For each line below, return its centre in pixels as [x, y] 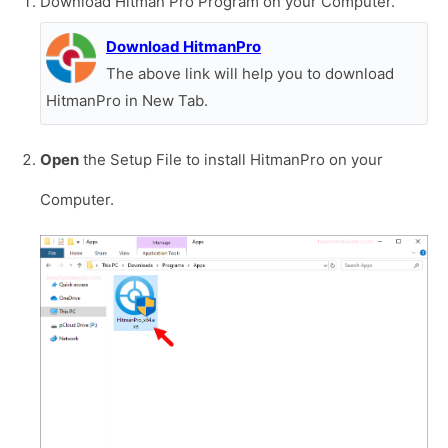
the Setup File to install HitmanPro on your [231, 160]
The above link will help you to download [250, 74]
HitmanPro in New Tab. [127, 101]
